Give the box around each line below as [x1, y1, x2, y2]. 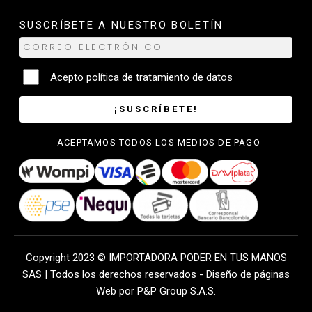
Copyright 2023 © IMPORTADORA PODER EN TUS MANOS [25, 251, 287, 265]
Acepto [49, 71, 86, 84]
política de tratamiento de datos [86, 71, 233, 84]
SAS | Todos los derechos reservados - [22, 268, 206, 281]
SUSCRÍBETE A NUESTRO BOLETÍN [19, 19, 224, 32]
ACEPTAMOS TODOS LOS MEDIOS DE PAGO [57, 137, 260, 148]
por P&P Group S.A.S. [119, 285, 216, 298]
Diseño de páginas [206, 268, 290, 281]
